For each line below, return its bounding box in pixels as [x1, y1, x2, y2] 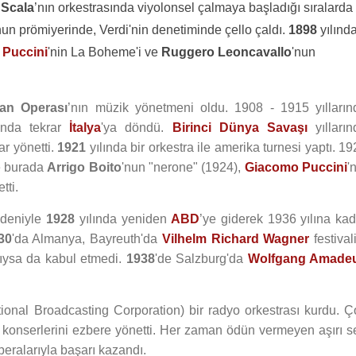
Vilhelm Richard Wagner [161, 232, 310, 246]
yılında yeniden [75, 212, 172, 226]
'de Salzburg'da [154, 252, 248, 265]
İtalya [69, 121, 102, 134]
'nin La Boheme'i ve [48, 45, 161, 59]
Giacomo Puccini [244, 161, 348, 174]
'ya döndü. [101, 121, 172, 134]
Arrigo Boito [47, 161, 122, 174]
